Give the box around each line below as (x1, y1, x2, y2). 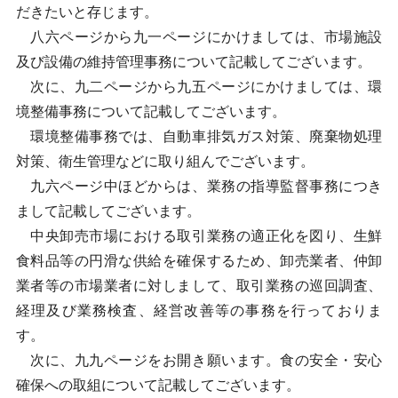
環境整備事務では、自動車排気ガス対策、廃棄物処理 (15, 129, 383, 144)
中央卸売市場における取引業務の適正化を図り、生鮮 (15, 228, 383, 243)
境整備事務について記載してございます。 (15, 104, 286, 119)
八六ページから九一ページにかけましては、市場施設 (15, 29, 383, 44)
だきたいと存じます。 (15, 4, 158, 20)
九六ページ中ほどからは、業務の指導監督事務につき (15, 179, 383, 194)
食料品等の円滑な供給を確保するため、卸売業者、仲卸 (15, 253, 383, 268)
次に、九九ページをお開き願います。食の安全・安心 (15, 353, 383, 368)
